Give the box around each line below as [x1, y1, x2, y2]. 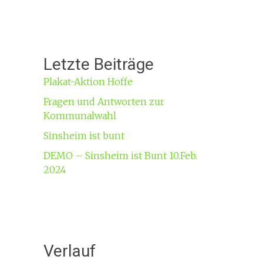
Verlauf [43, 241, 96, 261]
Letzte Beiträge [43, 54, 154, 74]
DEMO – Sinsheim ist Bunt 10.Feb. [43, 149, 197, 161]
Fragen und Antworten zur [43, 95, 164, 107]
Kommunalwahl [43, 109, 116, 122]
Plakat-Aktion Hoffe [43, 75, 133, 87]
